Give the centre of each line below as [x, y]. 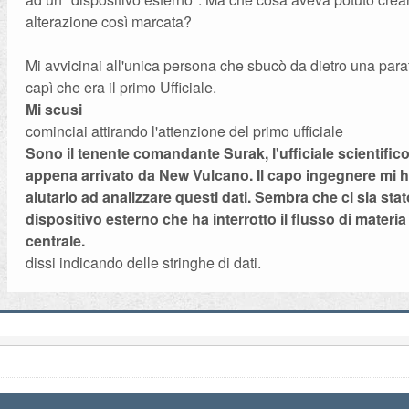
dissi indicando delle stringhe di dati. [144, 262]
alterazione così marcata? [109, 21]
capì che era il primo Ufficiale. [121, 87]
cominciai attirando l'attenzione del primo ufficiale [185, 131]
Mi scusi [54, 109]
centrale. [56, 241]
